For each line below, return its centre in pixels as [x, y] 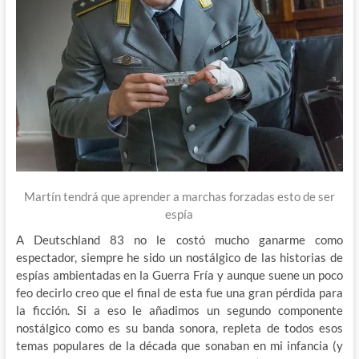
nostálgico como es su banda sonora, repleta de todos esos [179, 327]
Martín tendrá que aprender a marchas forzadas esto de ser [179, 196]
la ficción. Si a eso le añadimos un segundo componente [179, 310]
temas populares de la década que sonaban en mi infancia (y [179, 345]
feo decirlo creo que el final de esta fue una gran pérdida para [179, 292]
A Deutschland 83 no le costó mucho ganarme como [179, 239]
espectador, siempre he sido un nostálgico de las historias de [179, 257]
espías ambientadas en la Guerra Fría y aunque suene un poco [179, 274]
